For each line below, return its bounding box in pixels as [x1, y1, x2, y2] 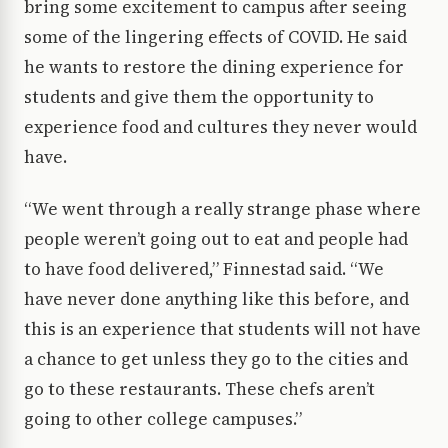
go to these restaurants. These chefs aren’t [24, 377, 375, 402]
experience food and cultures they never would [24, 115, 417, 140]
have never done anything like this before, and [24, 287, 409, 312]
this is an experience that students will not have [24, 317, 421, 342]
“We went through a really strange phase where [24, 197, 421, 222]
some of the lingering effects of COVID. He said [24, 25, 407, 50]
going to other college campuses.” [24, 407, 302, 432]
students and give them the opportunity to [24, 85, 374, 110]
